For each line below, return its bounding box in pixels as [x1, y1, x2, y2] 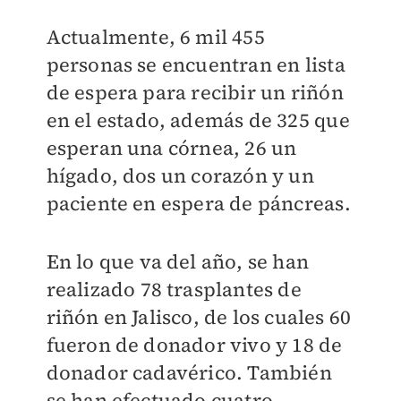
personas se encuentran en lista [46, 51, 346, 79]
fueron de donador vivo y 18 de [46, 331, 343, 359]
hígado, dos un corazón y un [46, 162, 314, 190]
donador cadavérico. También [46, 359, 332, 387]
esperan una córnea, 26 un [46, 134, 297, 162]
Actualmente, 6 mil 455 [46, 23, 265, 51]
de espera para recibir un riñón [46, 79, 344, 107]
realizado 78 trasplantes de [46, 276, 302, 303]
